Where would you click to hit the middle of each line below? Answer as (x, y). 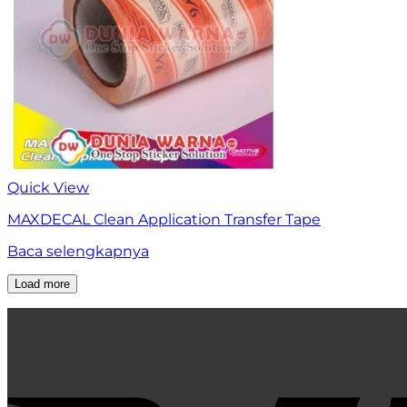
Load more (42, 284)
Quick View (48, 188)
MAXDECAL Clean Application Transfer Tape (164, 220)
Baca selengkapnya (78, 252)
